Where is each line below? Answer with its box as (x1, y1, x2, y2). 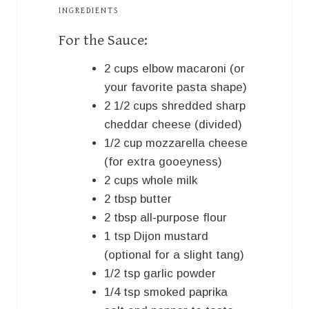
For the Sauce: (59, 32, 148, 50)
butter (140, 192, 172, 206)
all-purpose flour (140, 211, 227, 225)
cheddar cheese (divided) (104, 118, 242, 132)
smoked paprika (143, 286, 228, 299)
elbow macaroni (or (142, 62, 245, 76)
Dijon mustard (134, 230, 208, 243)
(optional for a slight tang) (104, 248, 244, 262)
